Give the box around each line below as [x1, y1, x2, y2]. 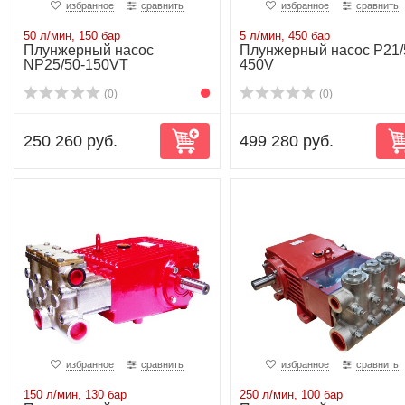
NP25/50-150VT [24, 57, 128, 72]
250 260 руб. [24, 132, 118, 150]
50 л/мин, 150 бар [24, 29, 120, 42]
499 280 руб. [239, 132, 334, 150]
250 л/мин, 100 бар [239, 388, 343, 401]
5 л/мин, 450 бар [239, 29, 330, 42]
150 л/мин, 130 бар [24, 388, 127, 401]
